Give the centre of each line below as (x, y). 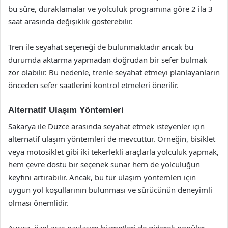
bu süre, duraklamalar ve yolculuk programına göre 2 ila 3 (110, 8)
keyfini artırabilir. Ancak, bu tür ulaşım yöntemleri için (102, 177)
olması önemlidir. (38, 203)
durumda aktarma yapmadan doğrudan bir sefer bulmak (108, 59)
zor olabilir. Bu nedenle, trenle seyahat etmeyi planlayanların (114, 72)
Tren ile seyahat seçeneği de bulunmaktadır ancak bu (101, 47)
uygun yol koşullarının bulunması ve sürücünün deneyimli (110, 190)
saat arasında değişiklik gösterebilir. (70, 21)
